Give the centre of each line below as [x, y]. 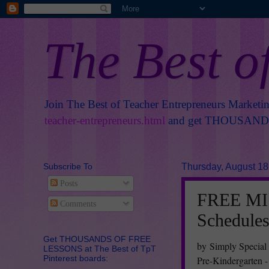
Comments [77, 204]
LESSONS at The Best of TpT [100, 248]
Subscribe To [68, 166]
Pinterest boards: [76, 258]
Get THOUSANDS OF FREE [97, 239]
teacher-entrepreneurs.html [105, 120]
